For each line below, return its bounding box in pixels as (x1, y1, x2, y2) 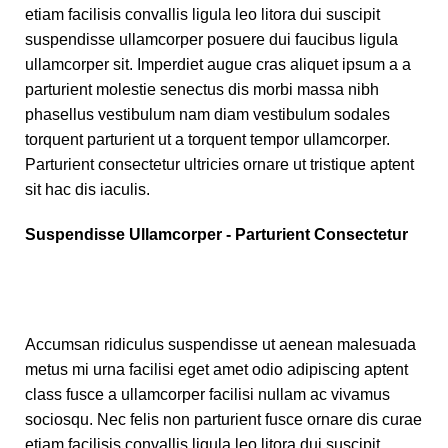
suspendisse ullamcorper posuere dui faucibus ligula (25, 31, 398, 49)
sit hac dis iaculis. (25, 181, 150, 199)
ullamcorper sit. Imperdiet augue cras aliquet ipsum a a (25, 56, 411, 74)
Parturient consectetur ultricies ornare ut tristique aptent (25, 156, 414, 174)
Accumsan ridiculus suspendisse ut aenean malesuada (25, 336, 416, 354)
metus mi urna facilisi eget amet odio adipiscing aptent (25, 361, 408, 379)
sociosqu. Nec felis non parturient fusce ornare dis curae (25, 411, 422, 429)
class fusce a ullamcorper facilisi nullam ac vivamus (25, 386, 390, 404)
